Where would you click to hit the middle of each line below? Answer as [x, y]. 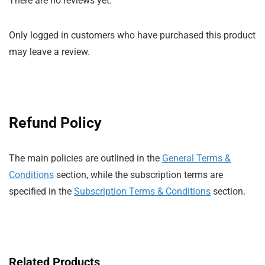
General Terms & [196, 159]
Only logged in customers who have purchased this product [132, 35]
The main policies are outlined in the [85, 159]
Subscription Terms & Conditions [142, 192]
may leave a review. [49, 52]
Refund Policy [55, 123]
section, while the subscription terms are [138, 175]
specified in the [41, 192]
